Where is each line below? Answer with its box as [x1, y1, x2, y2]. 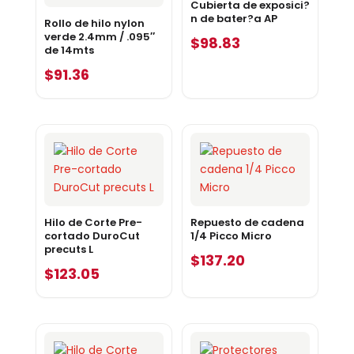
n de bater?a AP [190, 11, 277, 27]
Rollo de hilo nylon [43, 16, 145, 32]
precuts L [43, 242, 93, 258]
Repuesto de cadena [190, 215, 304, 231]
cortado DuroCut [43, 228, 140, 244]
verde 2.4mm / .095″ [43, 29, 155, 45]
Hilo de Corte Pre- [43, 215, 142, 231]
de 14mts [43, 43, 94, 58]
